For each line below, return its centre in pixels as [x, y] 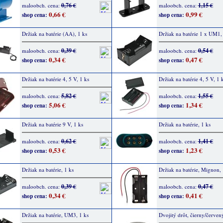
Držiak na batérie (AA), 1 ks [54, 34]
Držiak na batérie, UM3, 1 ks [55, 215]
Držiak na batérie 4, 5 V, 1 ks [55, 79]
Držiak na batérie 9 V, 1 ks [52, 124]
